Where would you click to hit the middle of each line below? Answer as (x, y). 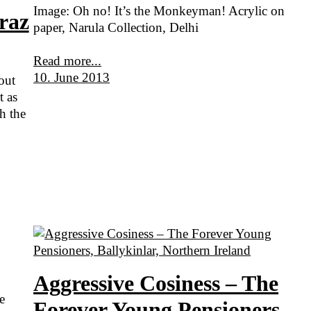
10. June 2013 (72, 77)
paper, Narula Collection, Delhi (116, 27)
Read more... (68, 60)
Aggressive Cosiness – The (156, 284)
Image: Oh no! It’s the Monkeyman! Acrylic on (159, 10)
